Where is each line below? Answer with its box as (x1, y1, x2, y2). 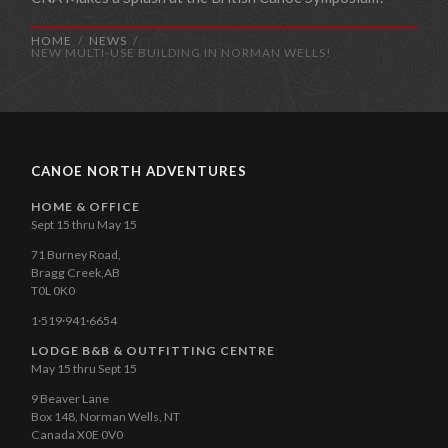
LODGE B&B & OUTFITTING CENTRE (31, 343, 276, 359)
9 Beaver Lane (31, 391, 110, 407)
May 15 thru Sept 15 (31, 361, 138, 377)
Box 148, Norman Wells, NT (31, 409, 181, 425)
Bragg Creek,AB (31, 264, 121, 280)
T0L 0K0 (31, 282, 76, 298)
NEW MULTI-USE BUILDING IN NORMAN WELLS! (31, 44, 333, 60)
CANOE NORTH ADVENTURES (31, 162, 248, 179)
